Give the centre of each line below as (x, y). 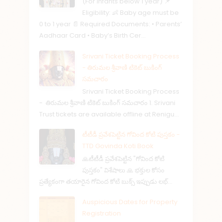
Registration (102, 214)
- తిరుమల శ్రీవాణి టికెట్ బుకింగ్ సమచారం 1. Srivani (107, 103)
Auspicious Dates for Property (130, 202)
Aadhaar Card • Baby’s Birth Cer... (92, 36)
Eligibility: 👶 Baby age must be (131, 13)
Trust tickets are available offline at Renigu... (109, 114)
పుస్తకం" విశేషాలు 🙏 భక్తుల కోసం (123, 170)
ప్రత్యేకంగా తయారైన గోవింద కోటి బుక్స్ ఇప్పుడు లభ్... (106, 182)
